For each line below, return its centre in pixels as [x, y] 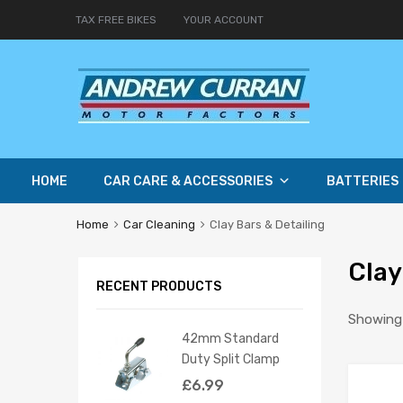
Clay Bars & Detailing [267, 225]
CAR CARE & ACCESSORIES [188, 182]
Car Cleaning [159, 225]
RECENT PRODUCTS [159, 286]
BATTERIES [363, 182]
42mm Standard [230, 338]
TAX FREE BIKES [116, 19]
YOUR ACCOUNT [224, 19]
